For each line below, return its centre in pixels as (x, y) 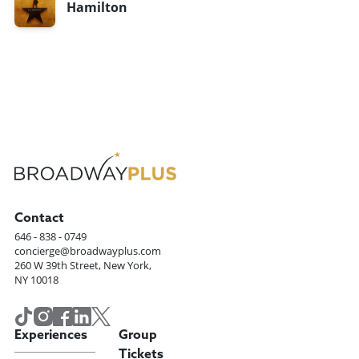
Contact (40, 219)
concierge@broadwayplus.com (88, 252)
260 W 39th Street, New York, (83, 266)
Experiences (51, 336)
